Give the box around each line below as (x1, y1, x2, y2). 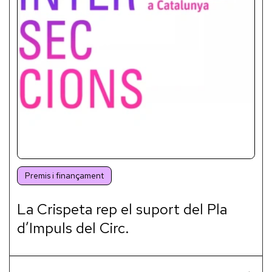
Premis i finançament (25, 170, 104, 182)
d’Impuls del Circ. (17, 219, 129, 238)
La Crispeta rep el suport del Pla (17, 200, 227, 219)
